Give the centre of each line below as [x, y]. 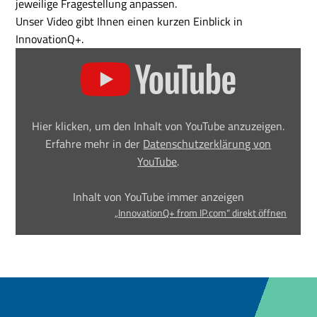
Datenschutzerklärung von [207, 144]
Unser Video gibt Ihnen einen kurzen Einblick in [129, 21]
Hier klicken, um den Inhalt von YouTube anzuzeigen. [158, 126]
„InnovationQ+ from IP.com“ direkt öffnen [201, 213]
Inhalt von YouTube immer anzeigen [158, 197]
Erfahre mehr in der [94, 144]
